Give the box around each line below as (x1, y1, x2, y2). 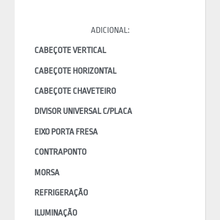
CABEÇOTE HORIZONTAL (34, 66, 116, 76)
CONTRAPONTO (34, 147, 86, 157)
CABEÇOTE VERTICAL (34, 46, 106, 55)
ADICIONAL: (90, 25, 130, 35)
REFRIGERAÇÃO (34, 188, 88, 198)
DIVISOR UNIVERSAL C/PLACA (34, 107, 132, 116)
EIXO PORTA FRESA (34, 127, 98, 137)
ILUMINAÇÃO (34, 208, 77, 218)
